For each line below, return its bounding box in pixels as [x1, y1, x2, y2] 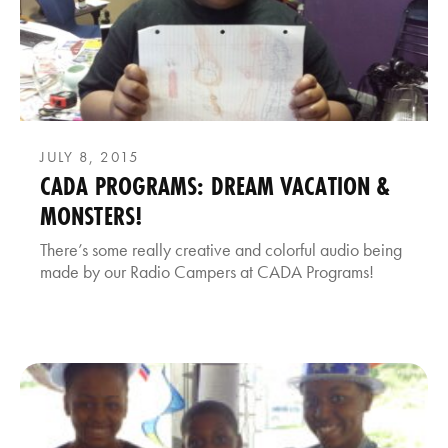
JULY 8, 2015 [40, 147, 139, 168]
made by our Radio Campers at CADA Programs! [40, 260, 374, 284]
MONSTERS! [40, 199, 142, 234]
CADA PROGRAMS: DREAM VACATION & [40, 169, 391, 204]
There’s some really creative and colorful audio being [40, 238, 402, 262]
